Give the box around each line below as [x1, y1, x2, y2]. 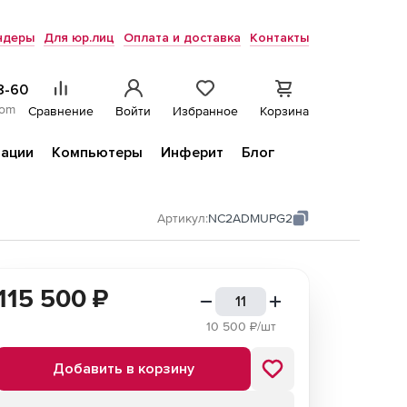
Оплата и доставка [124, 30, 241, 45]
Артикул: [157, 211, 208, 225]
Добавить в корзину [53, 360, 194, 378]
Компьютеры [52, 144, 143, 162]
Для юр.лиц [44, 30, 114, 45]
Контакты [250, 30, 309, 45]
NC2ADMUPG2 [208, 211, 293, 225]
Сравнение [28, 104, 94, 118]
